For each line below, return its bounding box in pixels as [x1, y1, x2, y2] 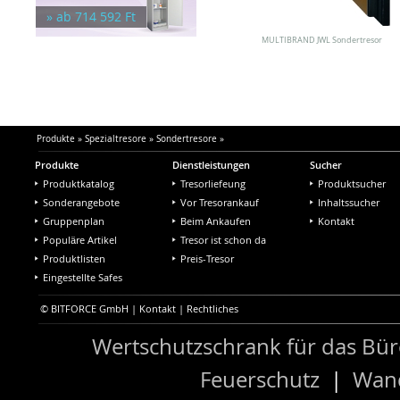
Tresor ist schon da [180, 232, 266, 246]
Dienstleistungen [172, 157, 250, 171]
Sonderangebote [43, 195, 120, 209]
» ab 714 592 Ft [46, 7, 136, 25]
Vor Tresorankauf [180, 195, 259, 209]
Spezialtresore [84, 132, 146, 145]
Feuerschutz [200, 364, 320, 394]
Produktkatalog [43, 176, 114, 190]
